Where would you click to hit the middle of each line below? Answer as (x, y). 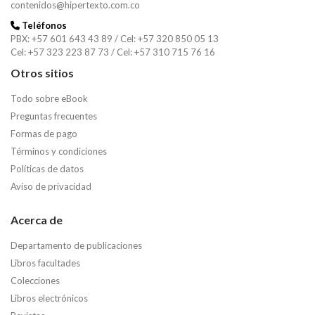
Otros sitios (42, 72)
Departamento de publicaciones (76, 245)
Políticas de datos (47, 168)
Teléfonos (43, 25)
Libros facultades (45, 263)
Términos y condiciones (59, 151)
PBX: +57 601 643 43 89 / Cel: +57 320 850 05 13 (115, 38)
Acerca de (37, 219)
